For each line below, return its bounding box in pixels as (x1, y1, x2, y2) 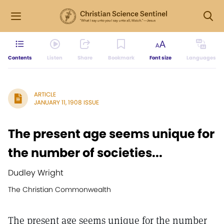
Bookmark (107, 54, 134, 61)
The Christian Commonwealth (8, 184, 111, 194)
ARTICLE (34, 90, 56, 98)
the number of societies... (8, 144, 162, 161)
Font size (149, 54, 171, 61)
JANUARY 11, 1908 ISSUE (34, 98, 99, 106)
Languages (186, 54, 216, 61)
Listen (47, 54, 63, 61)
